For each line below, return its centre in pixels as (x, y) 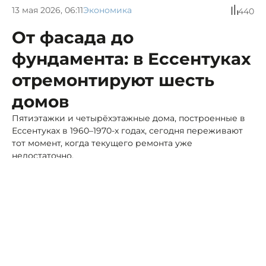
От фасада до (73, 38)
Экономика (107, 10)
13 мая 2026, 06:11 (47, 10)
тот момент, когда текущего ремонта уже (102, 143)
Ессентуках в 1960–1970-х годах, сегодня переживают (127, 131)
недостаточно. (43, 156)
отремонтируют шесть (113, 80)
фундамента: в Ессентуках (132, 59)
